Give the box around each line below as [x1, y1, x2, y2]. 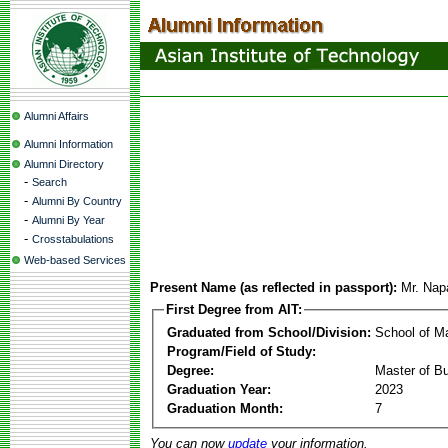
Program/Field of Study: [167, 343, 316, 359]
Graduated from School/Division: [167, 324, 371, 340]
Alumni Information [24, 138, 113, 150]
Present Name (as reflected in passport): [150, 280, 397, 295]
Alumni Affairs [24, 110, 89, 122]
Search [32, 176, 67, 188]
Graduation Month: [167, 400, 283, 416]
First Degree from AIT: [166, 302, 302, 317]
